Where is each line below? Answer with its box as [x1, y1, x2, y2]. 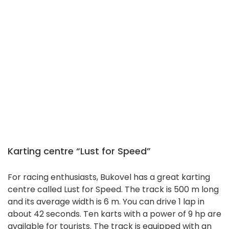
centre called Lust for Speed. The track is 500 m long [8, 184, 219, 196]
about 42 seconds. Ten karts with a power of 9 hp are [8, 208, 221, 220]
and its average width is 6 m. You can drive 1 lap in [8, 196, 204, 208]
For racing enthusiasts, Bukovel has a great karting [8, 171, 210, 184]
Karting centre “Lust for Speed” [8, 145, 151, 158]
